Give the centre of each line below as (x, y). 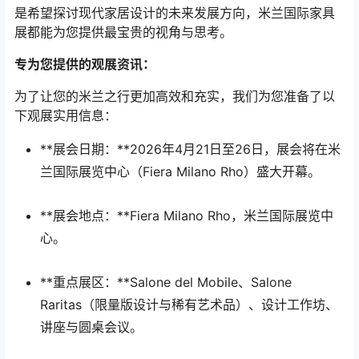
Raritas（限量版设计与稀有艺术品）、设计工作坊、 (189, 305)
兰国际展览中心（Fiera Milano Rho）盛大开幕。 (180, 171)
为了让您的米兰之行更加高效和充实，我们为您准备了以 (175, 96)
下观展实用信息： (66, 115)
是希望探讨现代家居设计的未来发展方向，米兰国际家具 (175, 13)
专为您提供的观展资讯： (85, 64)
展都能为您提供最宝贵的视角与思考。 (123, 32)
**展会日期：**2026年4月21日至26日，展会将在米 (190, 149)
